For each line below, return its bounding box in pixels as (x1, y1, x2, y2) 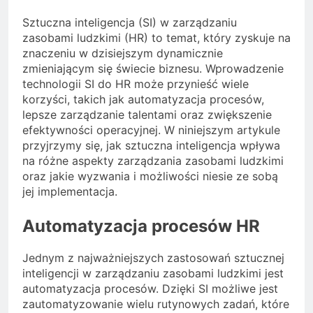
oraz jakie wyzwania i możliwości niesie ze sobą (22, 169, 278, 184)
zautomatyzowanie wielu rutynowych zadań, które (22, 297, 289, 312)
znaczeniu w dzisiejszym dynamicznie (22, 46, 223, 61)
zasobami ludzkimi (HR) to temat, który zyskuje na (22, 31, 291, 45)
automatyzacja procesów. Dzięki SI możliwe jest (22, 282, 278, 296)
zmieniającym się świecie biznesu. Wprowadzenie (22, 61, 284, 76)
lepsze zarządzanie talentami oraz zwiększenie (22, 108, 272, 122)
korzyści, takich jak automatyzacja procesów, (22, 92, 264, 107)
